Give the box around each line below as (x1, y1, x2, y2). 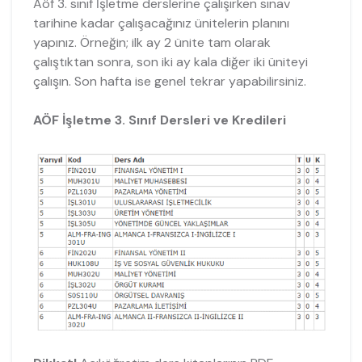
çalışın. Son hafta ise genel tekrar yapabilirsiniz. (32, 73, 306, 90)
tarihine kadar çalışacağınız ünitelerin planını (32, 15, 289, 32)
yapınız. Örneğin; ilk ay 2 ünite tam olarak (32, 34, 271, 52)
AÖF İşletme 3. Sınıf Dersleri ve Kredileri (32, 112, 286, 129)
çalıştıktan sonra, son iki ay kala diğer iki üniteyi (32, 53, 308, 71)
